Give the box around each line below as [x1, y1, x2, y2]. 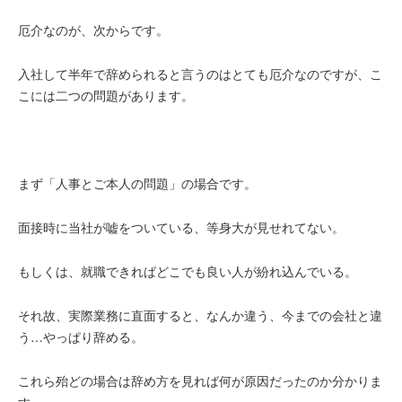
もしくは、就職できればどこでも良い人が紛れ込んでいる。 [18, 262, 357, 280]
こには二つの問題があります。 [18, 86, 194, 104]
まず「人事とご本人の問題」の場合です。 [18, 174, 257, 192]
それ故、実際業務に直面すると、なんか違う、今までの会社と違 [18, 306, 382, 324]
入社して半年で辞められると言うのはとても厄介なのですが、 [18, 65, 370, 83]
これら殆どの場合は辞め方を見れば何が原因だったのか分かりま [18, 371, 382, 389]
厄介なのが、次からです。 [18, 21, 169, 39]
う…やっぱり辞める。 [18, 328, 144, 345]
